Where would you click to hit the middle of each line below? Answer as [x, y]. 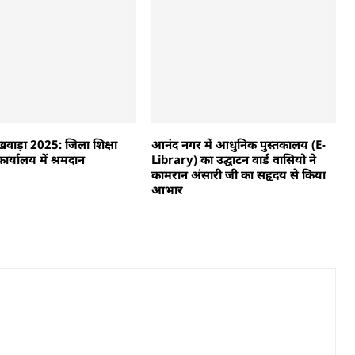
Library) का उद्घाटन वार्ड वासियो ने [233, 160]
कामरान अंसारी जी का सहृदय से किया [238, 175]
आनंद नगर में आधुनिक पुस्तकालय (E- [238, 145]
